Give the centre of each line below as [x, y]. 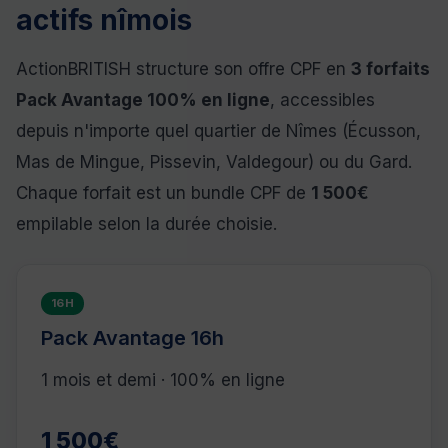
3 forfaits [390, 69]
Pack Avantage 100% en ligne [143, 100]
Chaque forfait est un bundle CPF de [163, 193]
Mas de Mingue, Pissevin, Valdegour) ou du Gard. [214, 162]
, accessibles [322, 100]
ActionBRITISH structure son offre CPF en [183, 69]
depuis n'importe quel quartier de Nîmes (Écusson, [218, 131]
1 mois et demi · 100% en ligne [163, 380]
